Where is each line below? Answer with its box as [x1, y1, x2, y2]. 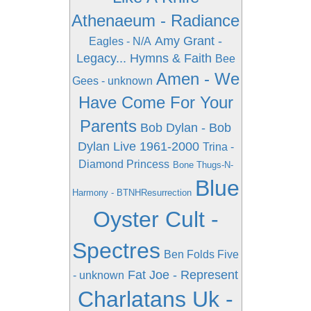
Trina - [202, 141, 234, 153]
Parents [80, 117, 137, 135]
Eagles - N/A [89, 35, 151, 47]
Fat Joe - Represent [128, 268, 238, 282]
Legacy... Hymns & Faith [76, 51, 212, 65]
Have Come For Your [78, 93, 233, 112]
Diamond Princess [78, 158, 169, 170]
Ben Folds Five [164, 249, 239, 260]
